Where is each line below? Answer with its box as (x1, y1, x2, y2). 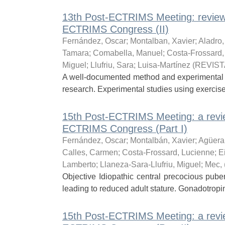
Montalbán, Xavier (130, 136, 195, 145)
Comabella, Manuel (92, 49, 163, 57)
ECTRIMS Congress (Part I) (62, 123, 187, 134)
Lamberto (62, 160, 96, 169)
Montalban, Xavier (130, 37, 195, 45)
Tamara (62, 49, 89, 57)
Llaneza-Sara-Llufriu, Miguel (99, 160, 201, 169)
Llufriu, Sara (90, 61, 134, 69)
